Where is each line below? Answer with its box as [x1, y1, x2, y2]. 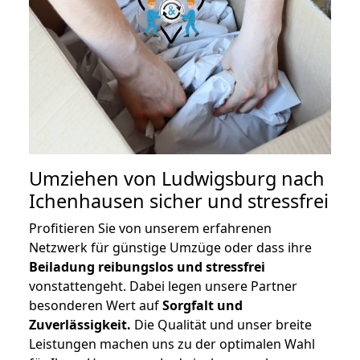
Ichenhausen [29, 188, 145, 215]
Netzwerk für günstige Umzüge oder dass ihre [29, 239, 312, 257]
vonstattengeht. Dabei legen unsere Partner [29, 277, 297, 296]
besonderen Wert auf [29, 297, 162, 315]
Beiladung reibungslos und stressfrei [29, 258, 265, 276]
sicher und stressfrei [145, 188, 329, 215]
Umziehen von [29, 166, 162, 192]
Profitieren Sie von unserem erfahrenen [29, 219, 272, 238]
